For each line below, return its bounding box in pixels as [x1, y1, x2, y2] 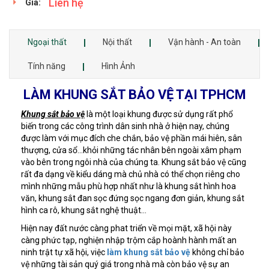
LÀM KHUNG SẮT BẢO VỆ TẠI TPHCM [23, 86, 246, 102]
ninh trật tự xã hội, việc [21, 247, 107, 257]
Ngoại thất [28, 37, 67, 47]
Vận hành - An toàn [168, 37, 241, 47]
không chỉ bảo [190, 247, 244, 257]
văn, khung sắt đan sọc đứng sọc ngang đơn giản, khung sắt [21, 193, 244, 203]
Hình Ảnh [101, 61, 135, 71]
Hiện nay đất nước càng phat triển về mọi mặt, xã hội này [21, 223, 232, 233]
